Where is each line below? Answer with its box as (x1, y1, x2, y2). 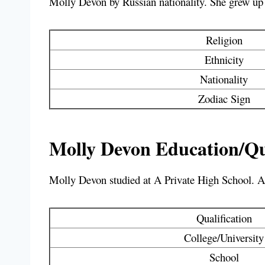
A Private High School (154, 172, 251, 188)
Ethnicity (204, 52, 244, 67)
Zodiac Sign (198, 91, 250, 106)
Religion (205, 33, 243, 48)
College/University (184, 230, 264, 245)
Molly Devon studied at (49, 172, 154, 188)
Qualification (196, 211, 252, 226)
